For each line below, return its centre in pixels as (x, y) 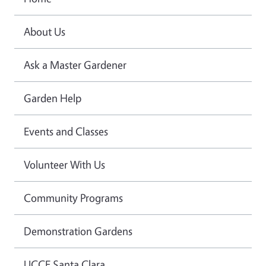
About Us (45, 31)
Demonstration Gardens (78, 231)
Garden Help (53, 98)
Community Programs (73, 197)
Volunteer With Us (64, 164)
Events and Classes (66, 131)
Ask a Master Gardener (75, 64)
